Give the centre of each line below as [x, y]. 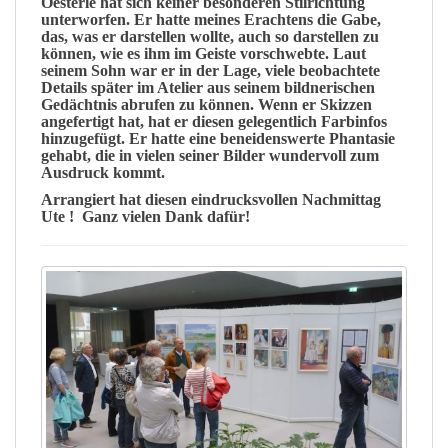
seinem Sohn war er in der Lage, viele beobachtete [210, 70]
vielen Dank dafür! [184, 216]
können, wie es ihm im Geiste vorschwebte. [187, 53]
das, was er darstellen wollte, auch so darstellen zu [210, 36]
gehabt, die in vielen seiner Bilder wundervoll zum [210, 155]
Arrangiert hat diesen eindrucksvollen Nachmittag [211, 199]
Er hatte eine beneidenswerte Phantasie [262, 138]
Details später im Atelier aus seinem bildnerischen [208, 87]
